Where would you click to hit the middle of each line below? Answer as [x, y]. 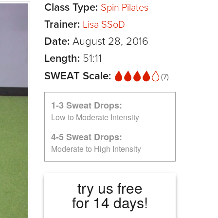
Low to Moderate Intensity [95, 117]
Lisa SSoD [104, 25]
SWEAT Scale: [79, 76]
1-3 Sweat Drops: [87, 105]
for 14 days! [110, 202]
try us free [110, 187]
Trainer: [64, 24]
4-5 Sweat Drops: [87, 136]
